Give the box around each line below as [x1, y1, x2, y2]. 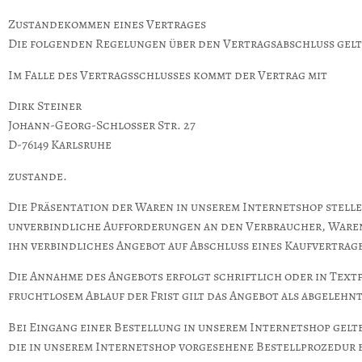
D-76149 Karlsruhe [8, 136, 112, 154]
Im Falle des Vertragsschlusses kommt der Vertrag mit [8, 65, 327, 84]
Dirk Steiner [8, 97, 82, 116]
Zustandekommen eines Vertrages [8, 15, 206, 34]
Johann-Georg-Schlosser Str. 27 [8, 116, 196, 135]
